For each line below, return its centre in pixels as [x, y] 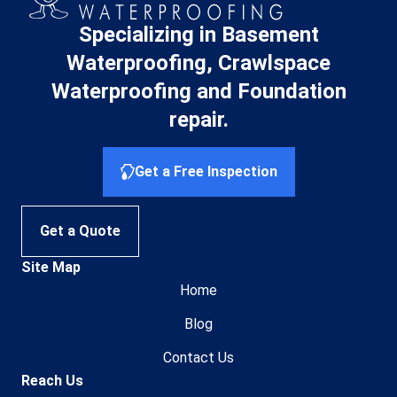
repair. [198, 120]
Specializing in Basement [198, 35]
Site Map [51, 267]
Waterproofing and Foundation [198, 92]
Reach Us [52, 380]
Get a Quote [80, 230]
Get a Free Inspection [206, 171]
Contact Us [198, 357]
